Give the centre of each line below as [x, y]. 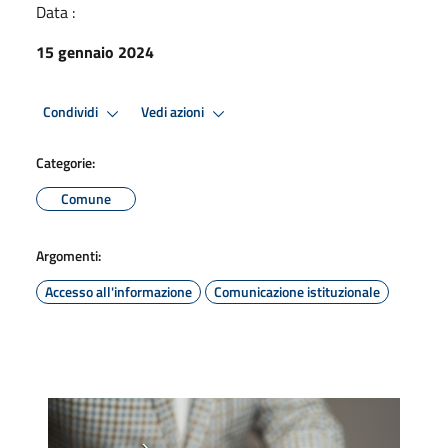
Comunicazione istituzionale [297, 291]
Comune [86, 198]
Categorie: [65, 162]
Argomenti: [68, 255]
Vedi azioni [174, 112]
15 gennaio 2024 [95, 51]
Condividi [72, 112]
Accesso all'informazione [118, 291]
